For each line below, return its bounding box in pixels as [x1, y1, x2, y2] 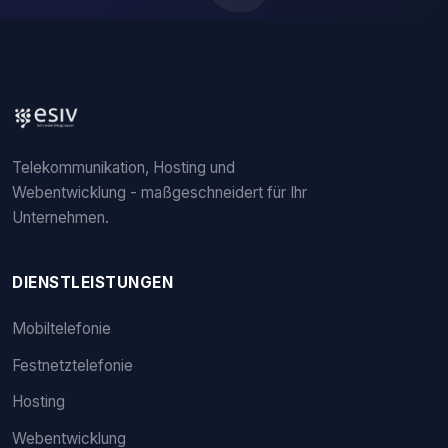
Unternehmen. [12, 207, 109, 227]
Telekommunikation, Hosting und [12, 157, 235, 177]
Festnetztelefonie [12, 355, 133, 375]
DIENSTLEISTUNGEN [12, 272, 173, 292]
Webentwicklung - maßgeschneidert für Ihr [12, 182, 307, 202]
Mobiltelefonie [12, 318, 111, 338]
